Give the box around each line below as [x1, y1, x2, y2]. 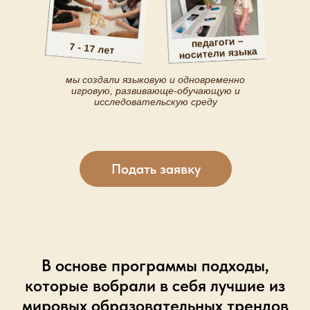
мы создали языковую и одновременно [66, 74, 245, 85]
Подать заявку [111, 160, 201, 177]
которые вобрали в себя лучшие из [25, 275, 285, 295]
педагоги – [191, 35, 244, 49]
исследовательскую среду [93, 96, 217, 107]
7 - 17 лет [69, 41, 116, 56]
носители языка [179, 46, 257, 61]
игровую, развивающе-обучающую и [71, 85, 240, 96]
